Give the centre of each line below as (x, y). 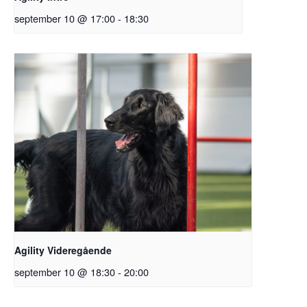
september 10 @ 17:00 (65, 19)
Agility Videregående (63, 250)
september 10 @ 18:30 (65, 271)
